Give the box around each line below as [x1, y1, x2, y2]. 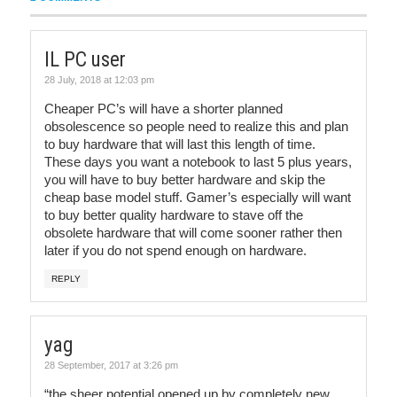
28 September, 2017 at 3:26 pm [44, 359, 178, 370]
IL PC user [44, 47, 126, 72]
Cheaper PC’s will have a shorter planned [44, 100, 283, 116]
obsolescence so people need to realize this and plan [44, 118, 348, 134]
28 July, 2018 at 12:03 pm [44, 74, 154, 85]
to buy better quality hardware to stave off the [44, 206, 303, 222]
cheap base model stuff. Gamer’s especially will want [44, 189, 351, 205]
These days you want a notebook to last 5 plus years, [44, 153, 352, 169]
